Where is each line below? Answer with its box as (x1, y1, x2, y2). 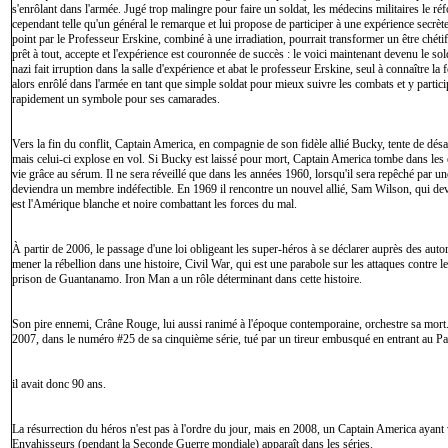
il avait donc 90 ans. (12, 377, 106, 391)
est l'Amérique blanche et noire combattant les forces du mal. (12, 197, 297, 211)
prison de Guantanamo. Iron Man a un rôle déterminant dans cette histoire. (12, 272, 362, 286)
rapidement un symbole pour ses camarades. (12, 92, 220, 106)
